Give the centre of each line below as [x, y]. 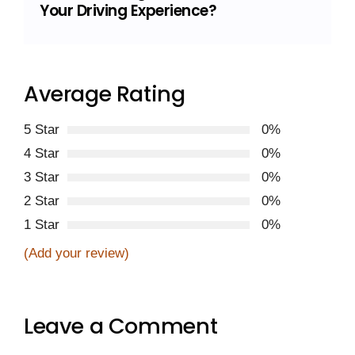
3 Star [42, 177]
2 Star [42, 201]
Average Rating [105, 94]
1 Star [42, 225]
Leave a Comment [121, 326]
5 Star [42, 130]
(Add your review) [76, 254]
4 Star [42, 154]
